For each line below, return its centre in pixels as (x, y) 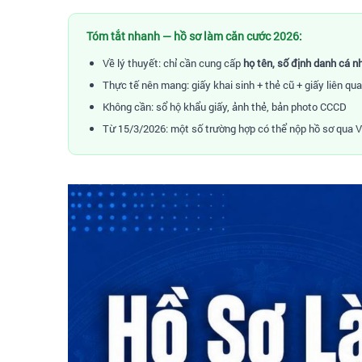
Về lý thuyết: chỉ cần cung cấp (173, 63)
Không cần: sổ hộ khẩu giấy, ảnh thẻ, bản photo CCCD (225, 107)
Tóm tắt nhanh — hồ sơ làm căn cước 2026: (194, 36)
